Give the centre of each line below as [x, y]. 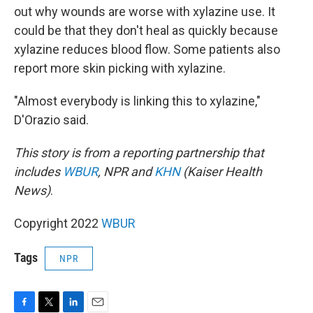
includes [38, 172]
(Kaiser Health [221, 172]
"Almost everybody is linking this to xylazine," [137, 101]
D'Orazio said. [51, 120]
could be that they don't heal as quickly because [146, 31]
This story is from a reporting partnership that [139, 153]
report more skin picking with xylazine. [120, 68]
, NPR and [126, 172]
